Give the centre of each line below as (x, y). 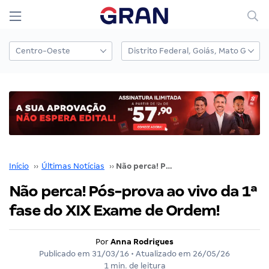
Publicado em (65, 253)
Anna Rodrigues (142, 241)
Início (19, 166)
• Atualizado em (161, 253)
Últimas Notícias (73, 166)
